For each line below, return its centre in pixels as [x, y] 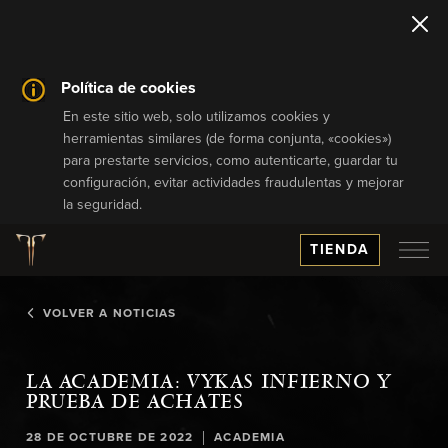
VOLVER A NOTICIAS [110, 314]
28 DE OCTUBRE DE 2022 [110, 438]
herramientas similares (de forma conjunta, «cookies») [227, 139]
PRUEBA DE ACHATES [135, 402]
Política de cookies [129, 88]
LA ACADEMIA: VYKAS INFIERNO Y [208, 382]
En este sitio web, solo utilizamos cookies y [197, 117]
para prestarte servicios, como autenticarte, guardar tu [231, 161]
